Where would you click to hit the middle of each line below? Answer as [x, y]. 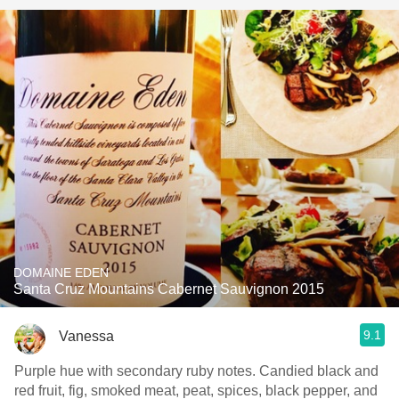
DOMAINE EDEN [61, 273]
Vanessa [86, 336]
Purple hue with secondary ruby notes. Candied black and [196, 371]
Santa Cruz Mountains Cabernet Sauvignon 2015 [169, 289]
